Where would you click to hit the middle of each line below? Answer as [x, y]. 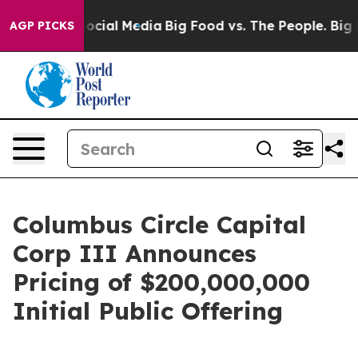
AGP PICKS [42, 26]
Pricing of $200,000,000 [161, 282]
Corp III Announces [135, 253]
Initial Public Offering [148, 311]
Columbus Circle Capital [159, 225]
